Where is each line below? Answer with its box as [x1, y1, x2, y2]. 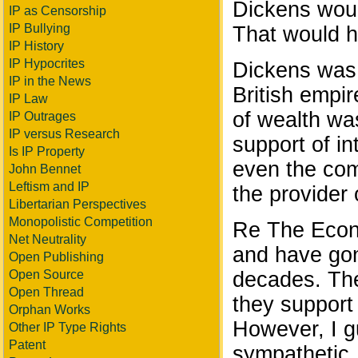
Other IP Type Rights [9, 320, 126, 334]
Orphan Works [9, 303, 90, 316]
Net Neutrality [9, 233, 86, 246]
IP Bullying [9, 22, 70, 35]
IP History [9, 39, 64, 53]
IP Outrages [9, 109, 76, 123]
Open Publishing [9, 250, 104, 264]
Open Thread [9, 285, 84, 299]
